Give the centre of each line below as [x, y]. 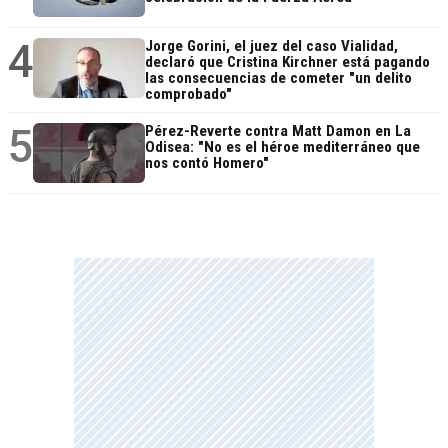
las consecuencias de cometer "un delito [278, 78]
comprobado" [188, 94]
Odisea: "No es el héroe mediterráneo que [282, 147]
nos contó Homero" [207, 163]
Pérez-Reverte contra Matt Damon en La [278, 131]
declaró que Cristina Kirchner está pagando [287, 62]
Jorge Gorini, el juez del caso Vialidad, [271, 46]
